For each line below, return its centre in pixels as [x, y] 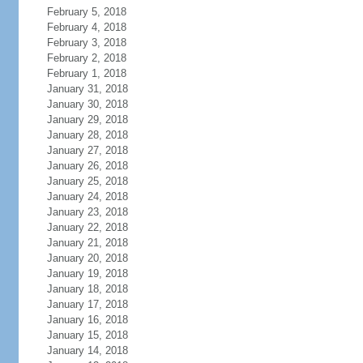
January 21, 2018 [87, 243]
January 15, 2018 [87, 335]
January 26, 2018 [87, 166]
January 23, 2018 [87, 212]
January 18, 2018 [87, 289]
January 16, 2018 [87, 320]
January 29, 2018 [87, 120]
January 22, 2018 [87, 227]
